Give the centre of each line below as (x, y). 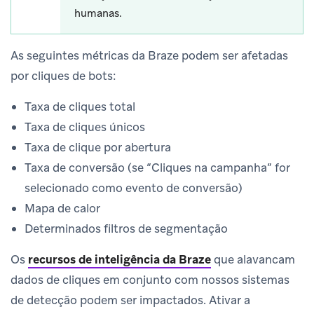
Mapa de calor (62, 208)
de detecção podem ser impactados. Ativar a (130, 300)
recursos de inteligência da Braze (120, 259)
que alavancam (253, 259)
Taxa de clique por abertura (98, 147)
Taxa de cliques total (80, 106)
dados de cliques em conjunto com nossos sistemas (150, 279)
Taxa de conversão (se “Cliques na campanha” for (157, 167)
